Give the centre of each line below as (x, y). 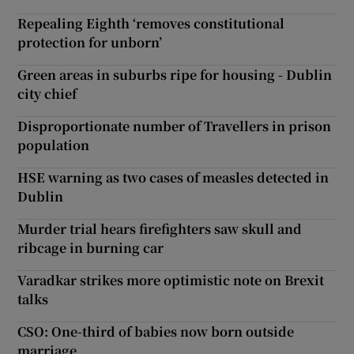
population (54, 145)
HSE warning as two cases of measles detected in (173, 177)
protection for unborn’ (90, 42)
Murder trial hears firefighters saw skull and (160, 228)
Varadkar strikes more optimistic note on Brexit (171, 280)
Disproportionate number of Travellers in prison (175, 126)
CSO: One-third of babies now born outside (156, 331)
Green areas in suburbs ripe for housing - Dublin (175, 74)
